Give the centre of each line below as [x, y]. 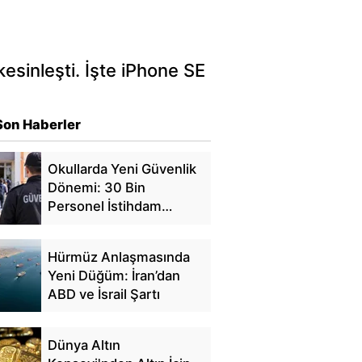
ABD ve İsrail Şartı [103, 294]
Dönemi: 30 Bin [96, 188]
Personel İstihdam [104, 206]
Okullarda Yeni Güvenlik [122, 169]
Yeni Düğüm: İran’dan [114, 275]
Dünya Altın [84, 345]
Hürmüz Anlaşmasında [118, 257]
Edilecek [74, 225]
